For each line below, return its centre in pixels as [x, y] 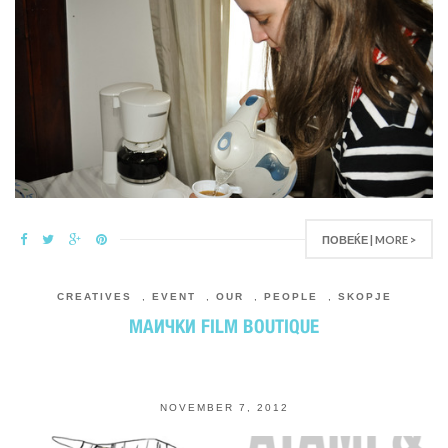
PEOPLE [290, 296]
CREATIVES [94, 296]
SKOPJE [364, 296]
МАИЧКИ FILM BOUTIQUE [224, 326]
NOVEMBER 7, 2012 [224, 407]
